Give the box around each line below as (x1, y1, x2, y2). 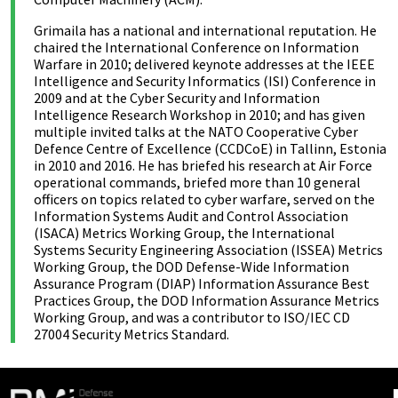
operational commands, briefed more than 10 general (34, 173, 361, 191)
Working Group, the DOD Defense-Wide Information (34, 258, 349, 275)
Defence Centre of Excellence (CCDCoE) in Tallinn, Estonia (34, 139, 386, 157)
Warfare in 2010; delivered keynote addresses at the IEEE (34, 55, 375, 73)
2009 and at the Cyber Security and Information (34, 89, 320, 107)
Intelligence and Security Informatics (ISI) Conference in (34, 72, 376, 90)
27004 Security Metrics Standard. (34, 325, 229, 343)
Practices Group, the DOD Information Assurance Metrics (34, 291, 379, 309)
